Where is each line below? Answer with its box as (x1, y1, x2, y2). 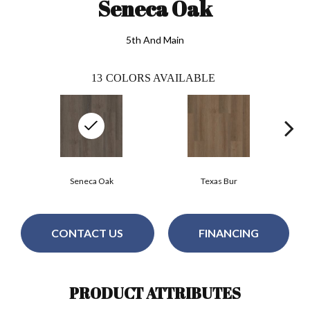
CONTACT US (51, 226, 124, 240)
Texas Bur (200, 175, 237, 186)
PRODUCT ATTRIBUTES (69, 282, 241, 303)
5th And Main (126, 33, 184, 46)
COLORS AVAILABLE (106, 71, 215, 84)
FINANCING (198, 226, 259, 240)
